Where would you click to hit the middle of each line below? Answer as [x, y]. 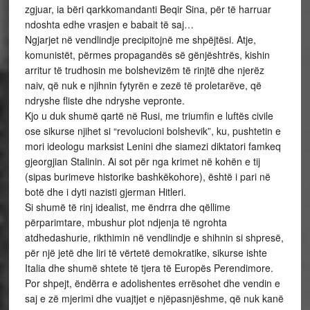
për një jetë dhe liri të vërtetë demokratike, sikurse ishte [146, 253]
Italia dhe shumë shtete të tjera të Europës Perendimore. [149, 268]
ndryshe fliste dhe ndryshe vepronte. [104, 100]
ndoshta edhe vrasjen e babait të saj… [109, 24]
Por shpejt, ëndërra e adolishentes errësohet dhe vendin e [152, 283]
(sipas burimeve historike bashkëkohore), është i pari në [147, 176]
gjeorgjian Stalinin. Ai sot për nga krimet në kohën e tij [142, 161]
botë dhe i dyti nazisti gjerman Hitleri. [105, 192]
